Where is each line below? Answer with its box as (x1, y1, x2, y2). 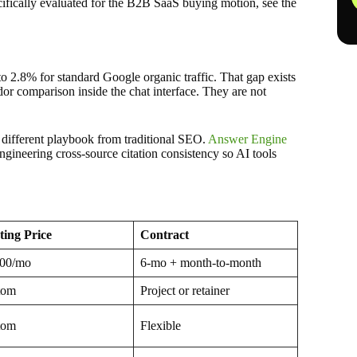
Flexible (140, 318, 181, 332)
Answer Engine (208, 131, 287, 146)
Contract (140, 227, 189, 241)
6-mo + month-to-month (140, 255, 261, 269)
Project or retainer (140, 283, 229, 297)
